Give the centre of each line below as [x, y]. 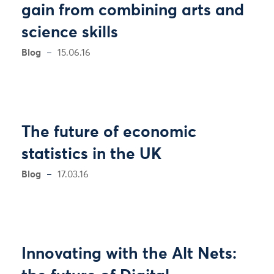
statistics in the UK [91, 155]
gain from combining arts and [133, 11]
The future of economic [109, 133]
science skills [70, 33]
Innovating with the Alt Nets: [129, 254]
